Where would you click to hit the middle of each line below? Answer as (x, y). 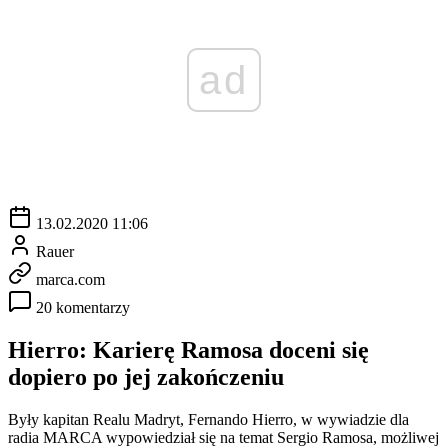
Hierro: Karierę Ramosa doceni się (188, 349)
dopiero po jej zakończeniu (146, 376)
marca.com (70, 279)
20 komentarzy (83, 307)
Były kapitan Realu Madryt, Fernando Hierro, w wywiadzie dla (208, 419)
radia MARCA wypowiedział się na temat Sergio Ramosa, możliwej (223, 437)
